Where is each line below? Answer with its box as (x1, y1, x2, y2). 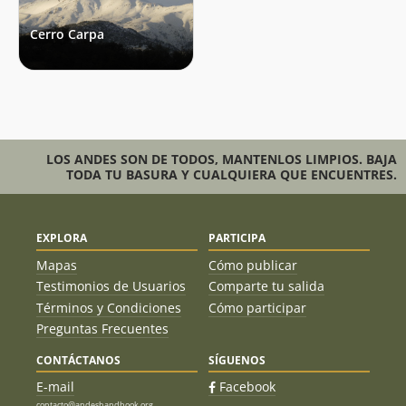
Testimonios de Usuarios (36, 277, 186, 295)
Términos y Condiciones (36, 298, 181, 316)
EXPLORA (36, 230, 87, 246)
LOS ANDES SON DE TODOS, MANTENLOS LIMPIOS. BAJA (46, 150, 397, 169)
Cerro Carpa (30, 25, 104, 43)
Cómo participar (208, 298, 306, 316)
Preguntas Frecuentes (36, 320, 169, 338)
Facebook (219, 378, 275, 396)
